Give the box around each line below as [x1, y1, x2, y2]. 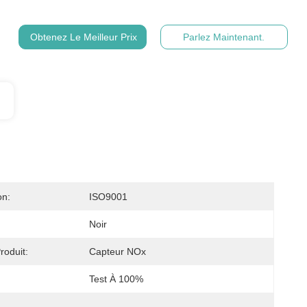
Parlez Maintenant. [183, 32, 265, 42]
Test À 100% [89, 273, 143, 284]
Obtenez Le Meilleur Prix [30, 32, 138, 42]
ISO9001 [89, 191, 127, 202]
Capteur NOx [89, 246, 146, 257]
